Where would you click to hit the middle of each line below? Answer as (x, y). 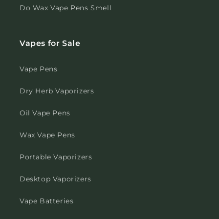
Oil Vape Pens (45, 113)
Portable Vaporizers (56, 157)
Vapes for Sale (50, 44)
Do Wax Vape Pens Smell (66, 8)
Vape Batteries (47, 201)
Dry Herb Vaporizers (57, 91)
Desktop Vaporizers (55, 179)
